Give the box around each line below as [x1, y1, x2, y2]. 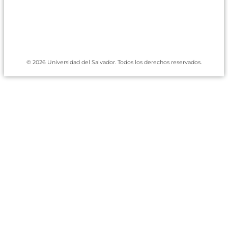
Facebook [98, 21, 149, 34]
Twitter [108, 21, 144, 34]
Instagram [119, 21, 172, 34]
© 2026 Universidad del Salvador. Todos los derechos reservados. [26, 59, 202, 66]
